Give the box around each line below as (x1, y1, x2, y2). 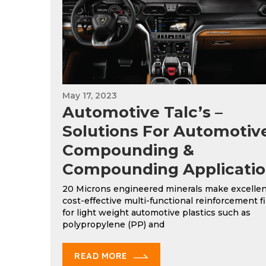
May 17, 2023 (62, 90, 117, 102)
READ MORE (74, 251, 128, 262)
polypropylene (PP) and (62, 219, 164, 230)
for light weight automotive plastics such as (62, 207, 251, 218)
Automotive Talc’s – (62, 103, 223, 122)
